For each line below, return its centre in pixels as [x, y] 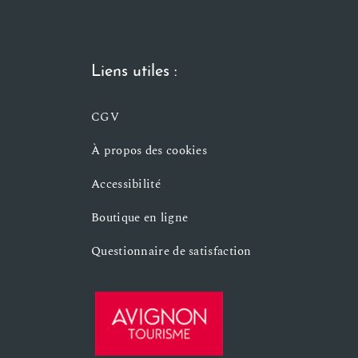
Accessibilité [126, 184]
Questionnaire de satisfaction [171, 251]
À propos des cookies [149, 151]
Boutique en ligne [140, 218]
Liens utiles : [134, 72]
